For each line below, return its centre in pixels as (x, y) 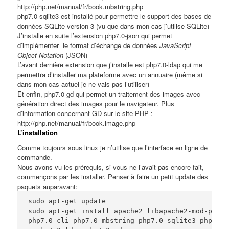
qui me (192, 64)
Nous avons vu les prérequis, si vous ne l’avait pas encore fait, (111, 167)
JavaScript (176, 45)
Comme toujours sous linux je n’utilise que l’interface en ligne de (113, 148)
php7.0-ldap (164, 64)
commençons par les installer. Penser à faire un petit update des (113, 177)
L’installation (38, 132)
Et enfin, (31, 94)
